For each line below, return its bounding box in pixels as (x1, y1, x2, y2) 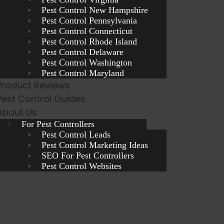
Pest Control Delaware (41, 47, 124, 57)
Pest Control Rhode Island (41, 36, 137, 46)
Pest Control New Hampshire (41, 5, 148, 15)
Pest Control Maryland (41, 68, 124, 78)
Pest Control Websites (41, 161, 122, 171)
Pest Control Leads (41, 129, 111, 139)
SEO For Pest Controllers (41, 150, 134, 160)
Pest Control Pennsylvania (41, 15, 137, 25)
